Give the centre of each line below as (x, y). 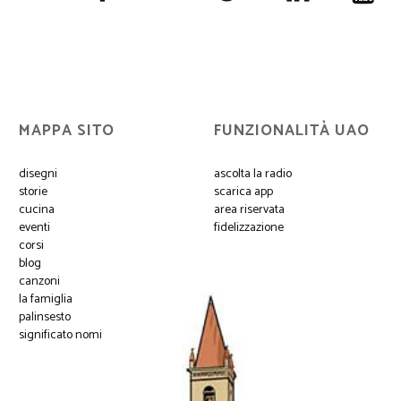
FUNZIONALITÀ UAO (291, 130)
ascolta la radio (252, 174)
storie (33, 192)
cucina (36, 209)
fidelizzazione (248, 227)
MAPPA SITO (66, 130)
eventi (34, 227)
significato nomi (60, 335)
